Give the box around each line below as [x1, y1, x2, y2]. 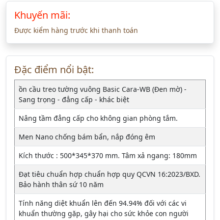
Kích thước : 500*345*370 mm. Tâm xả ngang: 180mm [19, 151, 197, 160]
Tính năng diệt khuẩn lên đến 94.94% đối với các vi [19, 198, 187, 208]
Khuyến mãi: [14, 8, 70, 22]
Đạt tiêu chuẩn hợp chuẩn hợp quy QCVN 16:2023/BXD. [19, 169, 200, 179]
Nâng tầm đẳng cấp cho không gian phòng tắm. [19, 113, 178, 123]
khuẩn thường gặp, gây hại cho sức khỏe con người [19, 209, 189, 218]
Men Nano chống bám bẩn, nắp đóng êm [19, 132, 155, 141]
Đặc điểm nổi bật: [14, 63, 94, 76]
